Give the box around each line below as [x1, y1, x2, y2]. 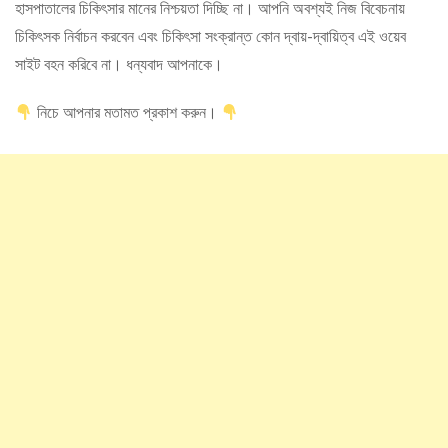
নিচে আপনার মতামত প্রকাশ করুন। [33, 100, 222, 123]
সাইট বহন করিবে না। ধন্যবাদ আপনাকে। [15, 52, 223, 75]
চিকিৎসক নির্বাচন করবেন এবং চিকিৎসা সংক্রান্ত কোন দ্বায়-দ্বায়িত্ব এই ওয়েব [15, 24, 406, 47]
